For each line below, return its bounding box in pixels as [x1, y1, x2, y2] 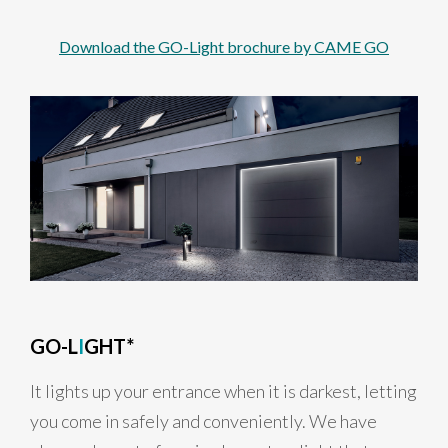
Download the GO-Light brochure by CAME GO [59, 37, 389, 56]
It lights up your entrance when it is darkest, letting [30, 380, 417, 403]
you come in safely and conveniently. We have [30, 410, 377, 433]
